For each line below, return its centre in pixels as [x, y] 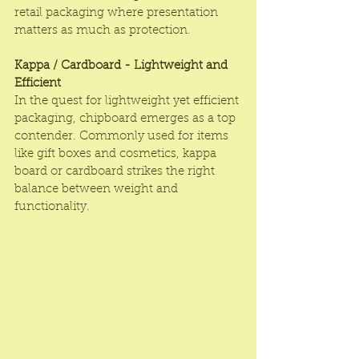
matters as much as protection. [103, 31]
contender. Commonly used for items [123, 137]
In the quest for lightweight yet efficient [128, 101]
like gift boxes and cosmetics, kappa [117, 154]
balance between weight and [98, 190]
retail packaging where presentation [118, 13]
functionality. [52, 207]
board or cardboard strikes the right [116, 172]
